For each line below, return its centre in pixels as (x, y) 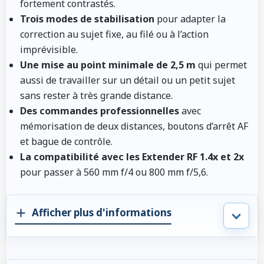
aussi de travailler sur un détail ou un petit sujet (128, 80)
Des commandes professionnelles (100, 110)
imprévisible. (49, 49)
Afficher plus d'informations (102, 213)
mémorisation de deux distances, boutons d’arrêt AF (134, 126)
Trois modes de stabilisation (87, 19)
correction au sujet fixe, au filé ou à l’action (114, 34)
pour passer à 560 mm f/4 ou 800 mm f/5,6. (114, 172)
